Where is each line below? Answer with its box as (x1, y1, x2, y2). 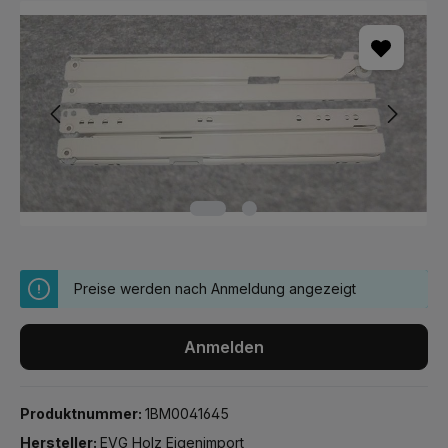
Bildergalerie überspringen (19, 2, 196, 19)
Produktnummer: (20, 405, 145, 422)
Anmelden (184, 337, 264, 357)
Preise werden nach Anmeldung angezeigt (74, 280, 356, 297)
